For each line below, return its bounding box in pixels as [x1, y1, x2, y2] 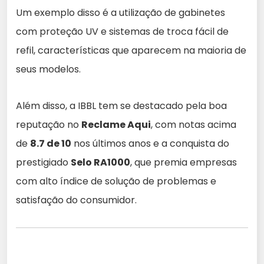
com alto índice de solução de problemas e [16, 174, 216, 189]
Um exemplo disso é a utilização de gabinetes [16, 6, 225, 20]
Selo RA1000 [71, 156, 130, 170]
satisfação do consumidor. [16, 193, 137, 207]
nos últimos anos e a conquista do [71, 137, 229, 151]
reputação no [16, 118, 81, 132]
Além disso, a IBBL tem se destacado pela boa [16, 99, 227, 113]
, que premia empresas [130, 156, 237, 170]
